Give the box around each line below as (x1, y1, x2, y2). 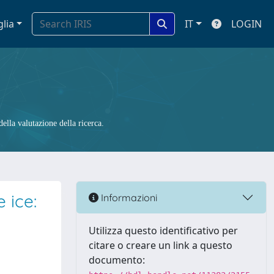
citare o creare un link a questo (89, 239, 232, 252)
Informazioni (98, 191, 157, 204)
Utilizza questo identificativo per (89, 224, 238, 237)
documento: (89, 253, 145, 267)
